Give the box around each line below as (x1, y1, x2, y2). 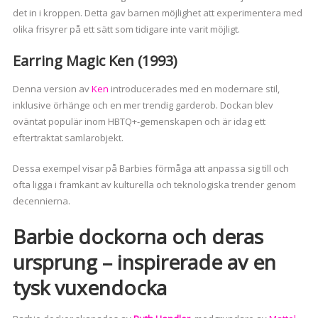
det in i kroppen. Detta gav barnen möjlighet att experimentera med (12, 6, 302, 20)
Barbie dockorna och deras (12, 223, 263, 251)
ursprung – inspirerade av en (12, 248, 276, 276)
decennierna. (12, 194, 70, 208)
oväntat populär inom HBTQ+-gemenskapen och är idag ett (12, 115, 265, 128)
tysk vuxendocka (12, 274, 167, 302)
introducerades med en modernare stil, (108, 82, 280, 96)
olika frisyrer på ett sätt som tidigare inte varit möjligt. (12, 23, 240, 36)
